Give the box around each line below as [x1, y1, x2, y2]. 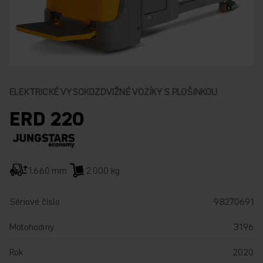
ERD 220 [9, 106, 85, 132]
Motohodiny [9, 220, 55, 233]
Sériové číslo [9, 195, 60, 208]
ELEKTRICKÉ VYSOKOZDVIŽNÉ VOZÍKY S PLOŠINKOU [9, 85, 218, 98]
